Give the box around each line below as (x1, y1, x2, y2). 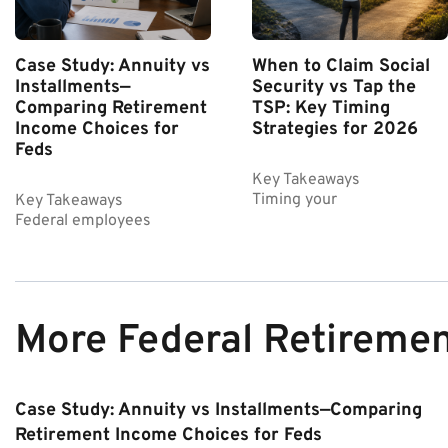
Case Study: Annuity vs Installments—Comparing (15, 398, 422, 422)
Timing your (251, 189, 337, 210)
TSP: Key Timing (251, 96, 390, 120)
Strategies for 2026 (251, 117, 418, 141)
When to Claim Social (251, 54, 430, 78)
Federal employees (15, 210, 151, 231)
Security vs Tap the (251, 75, 416, 99)
